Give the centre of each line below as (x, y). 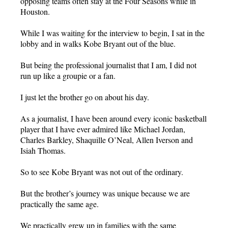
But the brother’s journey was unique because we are (105, 193)
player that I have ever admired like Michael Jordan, (103, 129)
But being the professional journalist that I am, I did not (108, 65)
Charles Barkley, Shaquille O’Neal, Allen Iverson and (107, 139)
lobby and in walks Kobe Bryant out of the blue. (98, 43)
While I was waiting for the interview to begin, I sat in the (112, 33)
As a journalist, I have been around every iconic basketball (113, 118)
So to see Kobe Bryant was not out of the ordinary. (102, 172)
